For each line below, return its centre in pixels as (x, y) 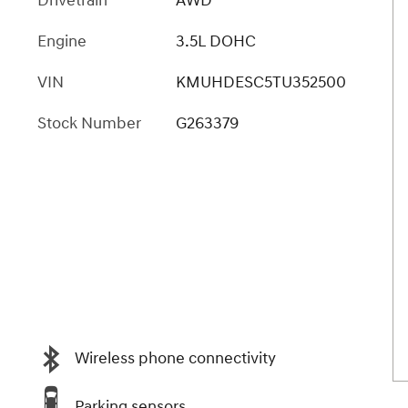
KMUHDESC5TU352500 (260, 82)
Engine (62, 41)
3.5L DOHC (215, 41)
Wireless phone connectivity (175, 358)
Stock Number (89, 123)
